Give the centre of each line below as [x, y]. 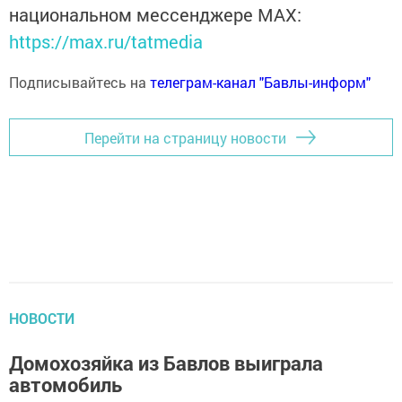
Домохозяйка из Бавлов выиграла [166, 363]
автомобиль [66, 385]
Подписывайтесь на [79, 82]
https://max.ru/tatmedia [106, 41]
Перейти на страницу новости [185, 137]
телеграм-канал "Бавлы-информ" [260, 82]
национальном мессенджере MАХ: [155, 14]
